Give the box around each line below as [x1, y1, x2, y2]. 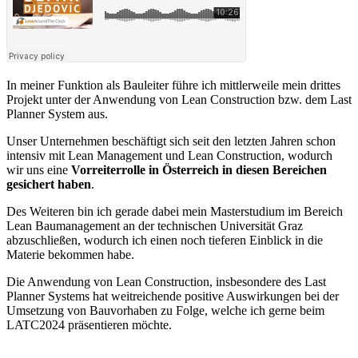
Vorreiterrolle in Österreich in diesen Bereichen [71, 163, 327, 177]
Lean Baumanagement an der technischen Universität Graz [6, 219, 303, 233]
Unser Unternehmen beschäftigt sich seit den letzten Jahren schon [6, 134, 336, 149]
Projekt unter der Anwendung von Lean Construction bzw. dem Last [6, 93, 352, 107]
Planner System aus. [6, 107, 108, 121]
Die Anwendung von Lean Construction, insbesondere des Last [6, 275, 326, 289]
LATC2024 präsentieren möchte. [6, 318, 172, 332]
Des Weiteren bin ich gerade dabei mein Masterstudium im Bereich [6, 205, 343, 219]
